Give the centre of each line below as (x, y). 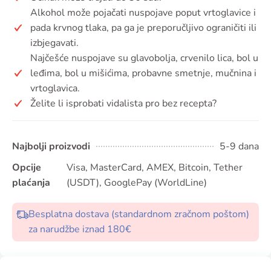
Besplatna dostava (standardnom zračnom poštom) (139, 214)
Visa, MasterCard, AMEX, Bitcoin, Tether (154, 167)
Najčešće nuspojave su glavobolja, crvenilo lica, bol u (144, 58)
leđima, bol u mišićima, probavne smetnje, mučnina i (143, 73)
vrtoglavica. (55, 88)
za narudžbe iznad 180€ (80, 229)
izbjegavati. (54, 43)
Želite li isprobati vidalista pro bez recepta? (123, 103)
